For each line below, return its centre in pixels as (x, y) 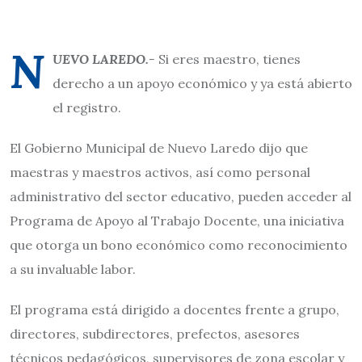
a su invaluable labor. (73, 269)
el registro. (87, 107)
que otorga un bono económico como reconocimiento (179, 245)
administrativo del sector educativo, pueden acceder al (181, 196)
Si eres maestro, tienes (228, 59)
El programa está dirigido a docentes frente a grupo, (175, 309)
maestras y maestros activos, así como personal (160, 172)
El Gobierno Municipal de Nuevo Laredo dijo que (159, 148)
